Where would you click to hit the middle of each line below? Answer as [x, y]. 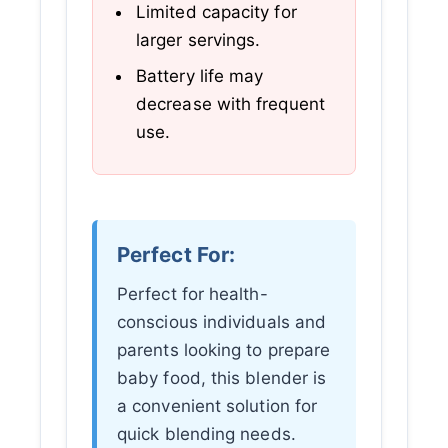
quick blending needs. [206, 434]
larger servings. [198, 39]
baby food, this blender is [222, 378]
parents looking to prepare [224, 350]
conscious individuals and [222, 322]
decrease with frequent [230, 103]
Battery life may [200, 75]
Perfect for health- [192, 294]
